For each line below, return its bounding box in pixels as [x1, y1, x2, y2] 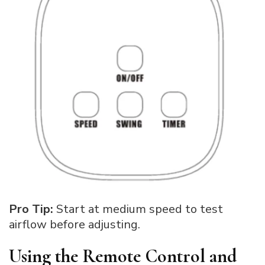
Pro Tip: [9, 201, 53, 218]
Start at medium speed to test [53, 201, 223, 218]
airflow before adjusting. [9, 216, 140, 233]
